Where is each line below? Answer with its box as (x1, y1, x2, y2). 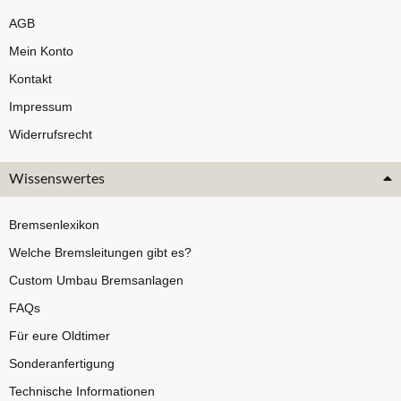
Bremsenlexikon (9, 218, 99, 233)
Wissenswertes (9, 172, 105, 187)
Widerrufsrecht (9, 127, 92, 142)
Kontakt (9, 72, 52, 87)
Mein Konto (9, 44, 73, 59)
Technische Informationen (9, 384, 155, 399)
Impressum (9, 99, 73, 115)
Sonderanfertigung (9, 356, 115, 371)
